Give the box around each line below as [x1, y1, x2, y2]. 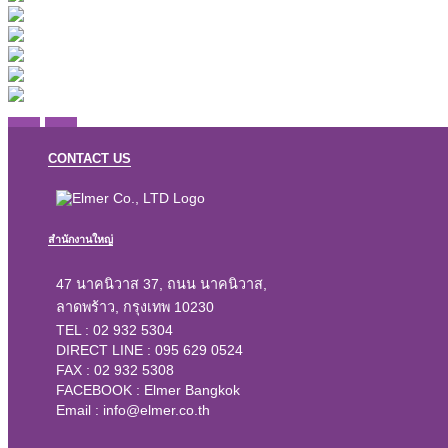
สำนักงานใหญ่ [48, 233, 113, 246]
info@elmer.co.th [103, 402, 210, 419]
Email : [56, 402, 103, 419]
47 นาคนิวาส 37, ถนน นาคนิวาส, [56, 276, 267, 293]
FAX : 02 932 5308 [56, 362, 174, 379]
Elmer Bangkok [144, 382, 240, 399]
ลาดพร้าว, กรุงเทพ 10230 [56, 299, 214, 316]
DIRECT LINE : [56, 342, 155, 359]
